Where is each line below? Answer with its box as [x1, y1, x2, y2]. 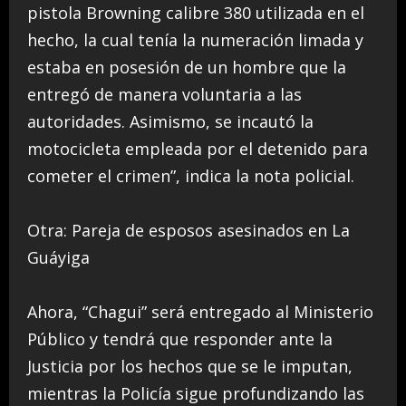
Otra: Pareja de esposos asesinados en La [27, 218, 350, 241]
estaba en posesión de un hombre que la [27, 55, 346, 78]
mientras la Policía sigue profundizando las [27, 382, 364, 404]
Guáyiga [27, 246, 90, 268]
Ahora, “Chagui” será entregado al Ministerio [27, 300, 373, 323]
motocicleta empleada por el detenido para [27, 137, 368, 159]
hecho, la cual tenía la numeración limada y [27, 28, 363, 51]
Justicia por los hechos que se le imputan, [27, 354, 353, 377]
